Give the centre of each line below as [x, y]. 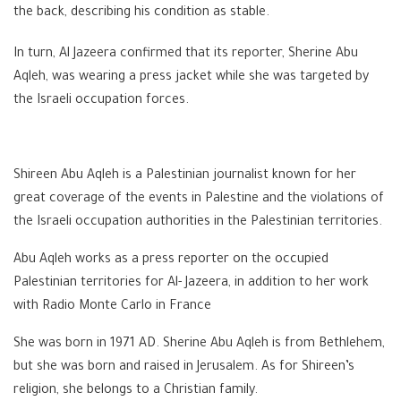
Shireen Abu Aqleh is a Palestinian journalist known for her [185, 176]
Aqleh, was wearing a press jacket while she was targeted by [191, 77]
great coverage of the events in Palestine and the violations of [199, 199]
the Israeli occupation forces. [101, 101]
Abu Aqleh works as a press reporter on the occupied [171, 260]
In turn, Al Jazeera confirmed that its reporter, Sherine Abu [186, 54]
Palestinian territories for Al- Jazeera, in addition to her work [191, 283]
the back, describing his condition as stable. [141, 13]
